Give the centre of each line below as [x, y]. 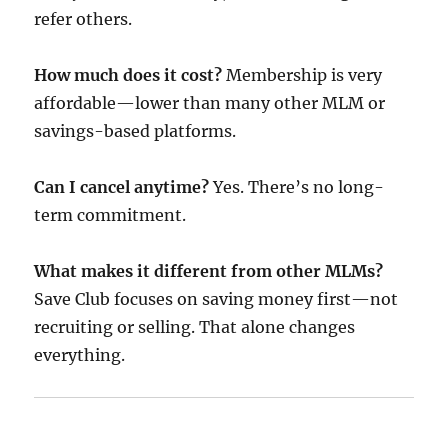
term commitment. [110, 215]
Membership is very [302, 75]
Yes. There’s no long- [297, 187]
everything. [80, 355]
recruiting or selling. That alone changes [195, 327]
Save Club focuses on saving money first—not [216, 299]
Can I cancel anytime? [122, 187]
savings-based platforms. [135, 131]
